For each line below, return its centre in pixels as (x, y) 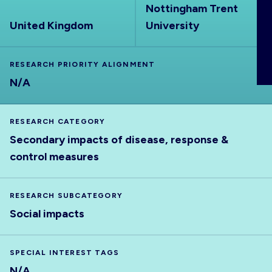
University (172, 25)
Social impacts (47, 214)
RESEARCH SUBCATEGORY (66, 195)
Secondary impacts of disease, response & (119, 140)
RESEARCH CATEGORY (58, 121)
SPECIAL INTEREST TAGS (65, 253)
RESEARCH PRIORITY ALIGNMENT (83, 64)
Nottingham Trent (192, 8)
